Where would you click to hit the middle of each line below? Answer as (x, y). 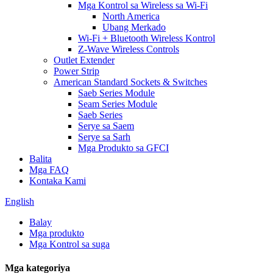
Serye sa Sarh (104, 137)
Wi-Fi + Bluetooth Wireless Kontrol (147, 38)
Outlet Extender (84, 60)
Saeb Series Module (116, 93)
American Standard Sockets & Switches (130, 82)
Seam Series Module (118, 104)
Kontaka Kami (58, 181)
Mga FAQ (49, 170)
